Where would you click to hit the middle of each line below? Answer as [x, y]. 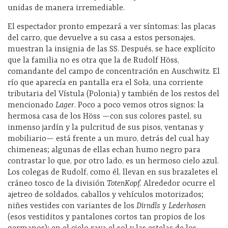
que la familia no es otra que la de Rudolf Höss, [93, 60]
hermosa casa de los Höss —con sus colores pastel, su [105, 116]
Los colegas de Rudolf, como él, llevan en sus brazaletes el [113, 172]
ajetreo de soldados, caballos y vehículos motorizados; [106, 195]
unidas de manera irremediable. [66, 8]
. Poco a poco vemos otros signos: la [139, 105]
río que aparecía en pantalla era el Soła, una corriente [105, 83]
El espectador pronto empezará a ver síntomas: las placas [112, 27]
